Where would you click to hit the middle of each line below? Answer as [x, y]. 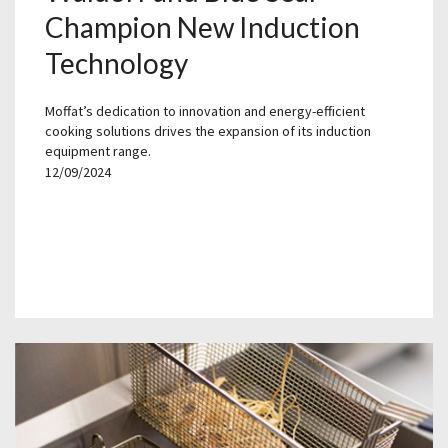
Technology [116, 63]
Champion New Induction [202, 27]
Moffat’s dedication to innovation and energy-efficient [205, 111]
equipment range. [98, 151]
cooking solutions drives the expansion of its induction [208, 131]
